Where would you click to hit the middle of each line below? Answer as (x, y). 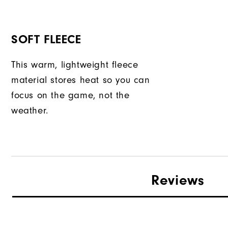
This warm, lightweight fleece (75, 64)
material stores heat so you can (81, 80)
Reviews (178, 180)
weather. (30, 110)
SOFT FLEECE (46, 39)
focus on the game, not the (70, 95)
